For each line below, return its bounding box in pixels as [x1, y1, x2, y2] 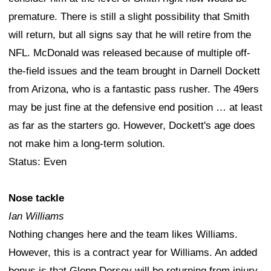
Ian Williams [8, 211, 64, 223]
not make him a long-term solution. [8, 138, 165, 150]
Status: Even [8, 156, 67, 168]
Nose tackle [8, 192, 64, 204]
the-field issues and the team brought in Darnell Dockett [8, 65, 260, 77]
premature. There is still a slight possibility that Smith [8, 11, 249, 23]
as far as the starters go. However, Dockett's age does [8, 120, 255, 132]
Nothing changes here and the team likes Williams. [8, 229, 238, 241]
